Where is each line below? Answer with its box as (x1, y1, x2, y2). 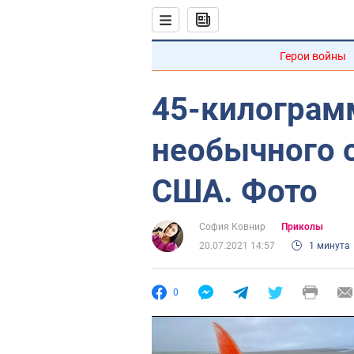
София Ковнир (199, 221, 265, 232)
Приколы (281, 221, 323, 232)
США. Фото (152, 173, 318, 210)
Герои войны (280, 50, 346, 62)
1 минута (309, 240, 350, 251)
